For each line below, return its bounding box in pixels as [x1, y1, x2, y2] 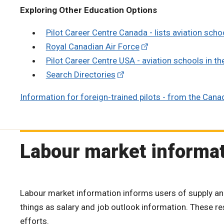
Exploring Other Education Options [20, 4, 157, 15]
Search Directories [45, 69, 115, 79]
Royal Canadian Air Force [45, 41, 139, 51]
